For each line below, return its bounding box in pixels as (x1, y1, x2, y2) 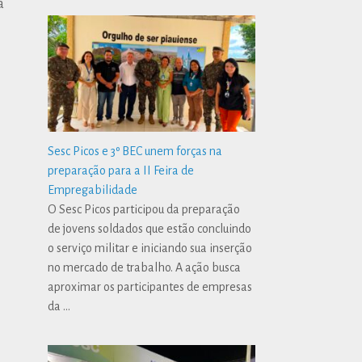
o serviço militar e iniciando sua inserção (48, 242, 253, 255)
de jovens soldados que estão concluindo (48, 222, 252, 236)
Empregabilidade (48, 183, 138, 197)
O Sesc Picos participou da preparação (48, 203, 241, 217)
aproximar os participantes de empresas (48, 280, 253, 294)
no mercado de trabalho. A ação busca (48, 261, 242, 275)
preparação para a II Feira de (48, 164, 195, 178)
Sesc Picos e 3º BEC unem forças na (48, 145, 223, 158)
